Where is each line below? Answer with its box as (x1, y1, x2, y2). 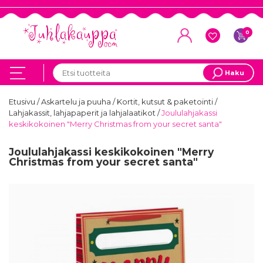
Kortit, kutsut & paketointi (117, 97, 215, 107)
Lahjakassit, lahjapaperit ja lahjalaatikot (9, 108, 157, 118)
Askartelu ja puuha (41, 97, 113, 107)
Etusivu (9, 97, 37, 107)
